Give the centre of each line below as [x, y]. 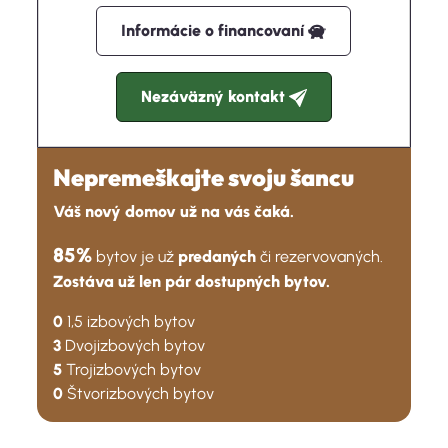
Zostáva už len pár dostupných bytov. [192, 282]
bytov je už [135, 257]
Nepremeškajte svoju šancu [204, 178]
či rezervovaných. [320, 257]
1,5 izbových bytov [131, 322]
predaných [217, 257]
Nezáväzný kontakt [214, 97]
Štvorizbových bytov [141, 394]
